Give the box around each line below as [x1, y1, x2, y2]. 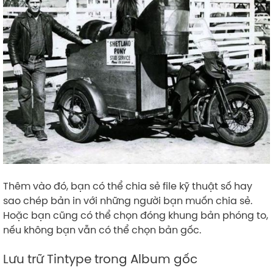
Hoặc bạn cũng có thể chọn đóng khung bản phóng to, [3, 208, 268, 222]
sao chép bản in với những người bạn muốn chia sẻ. [3, 194, 252, 208]
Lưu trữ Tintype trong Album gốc [3, 250, 197, 268]
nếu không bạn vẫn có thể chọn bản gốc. [3, 223, 204, 237]
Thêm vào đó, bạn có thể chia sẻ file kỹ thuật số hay [3, 179, 252, 193]
